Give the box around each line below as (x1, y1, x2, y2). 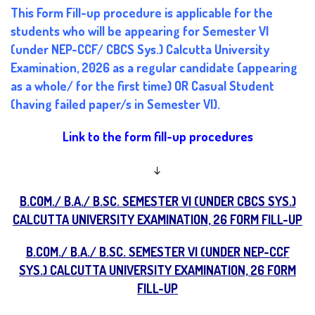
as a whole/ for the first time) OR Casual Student (11, 78, 274, 94)
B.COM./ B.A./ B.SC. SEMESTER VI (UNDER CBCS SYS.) (19, 193, 296, 210)
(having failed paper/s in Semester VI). (11, 96, 220, 112)
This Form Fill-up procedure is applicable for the (11, 5, 273, 21)
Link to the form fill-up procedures (62, 129, 253, 145)
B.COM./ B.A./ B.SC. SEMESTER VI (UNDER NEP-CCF (25, 244, 290, 260)
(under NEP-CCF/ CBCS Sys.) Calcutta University (11, 41, 269, 58)
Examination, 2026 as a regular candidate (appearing (11, 60, 297, 76)
